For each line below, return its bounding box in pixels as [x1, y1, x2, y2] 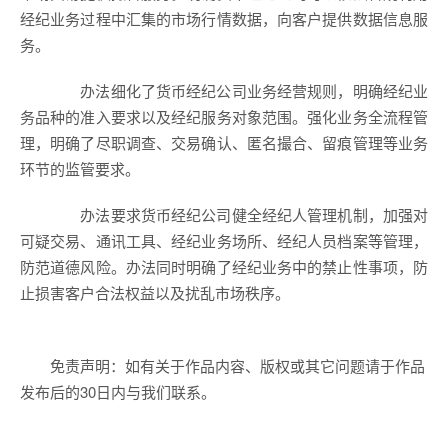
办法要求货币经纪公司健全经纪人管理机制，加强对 [50, 204, 428, 225]
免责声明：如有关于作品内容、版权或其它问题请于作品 [50, 355, 425, 376]
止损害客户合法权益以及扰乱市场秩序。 [20, 282, 290, 303]
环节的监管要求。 [20, 158, 140, 179]
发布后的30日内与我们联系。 [20, 381, 216, 402]
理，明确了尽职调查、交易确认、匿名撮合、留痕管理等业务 [20, 132, 428, 153]
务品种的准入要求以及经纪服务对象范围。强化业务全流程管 [20, 106, 428, 127]
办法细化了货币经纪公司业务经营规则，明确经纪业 [50, 80, 428, 101]
